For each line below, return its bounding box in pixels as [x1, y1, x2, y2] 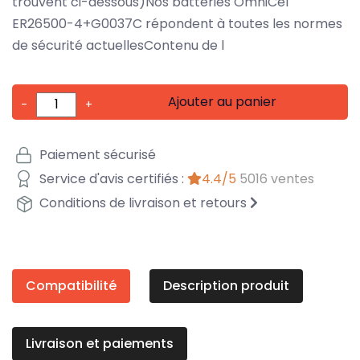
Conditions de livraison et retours [36, 194, 250, 213]
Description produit [163, 276, 289, 295]
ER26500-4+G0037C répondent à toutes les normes [12, 14, 342, 33]
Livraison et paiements [26, 333, 174, 353]
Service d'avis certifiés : [36, 170, 187, 189]
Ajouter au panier [168, 92, 277, 111]
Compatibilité [26, 276, 117, 295]
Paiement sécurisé [36, 145, 156, 165]
